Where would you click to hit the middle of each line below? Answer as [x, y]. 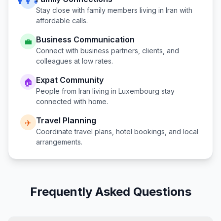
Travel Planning [66, 120]
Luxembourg [139, 91]
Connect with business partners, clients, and [108, 51]
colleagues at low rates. [74, 61]
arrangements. [59, 142]
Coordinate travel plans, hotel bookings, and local [117, 131]
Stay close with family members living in [101, 10]
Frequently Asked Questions [110, 192]
